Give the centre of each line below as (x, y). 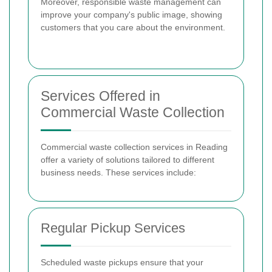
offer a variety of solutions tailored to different (127, 160)
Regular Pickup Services (113, 228)
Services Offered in (100, 96)
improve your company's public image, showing (131, 15)
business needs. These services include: (118, 173)
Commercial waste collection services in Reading (134, 147)
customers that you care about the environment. (133, 28)
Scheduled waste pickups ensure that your (122, 263)
